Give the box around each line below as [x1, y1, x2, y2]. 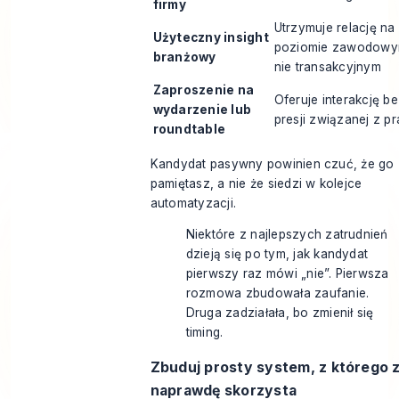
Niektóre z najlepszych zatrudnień [185, 227, 388, 242]
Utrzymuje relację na [273, 20, 395, 36]
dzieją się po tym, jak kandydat [185, 247, 369, 262]
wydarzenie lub [152, 102, 252, 118]
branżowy [152, 50, 216, 65]
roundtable [152, 122, 226, 137]
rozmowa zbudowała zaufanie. [185, 286, 370, 301]
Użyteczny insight [152, 30, 269, 45]
